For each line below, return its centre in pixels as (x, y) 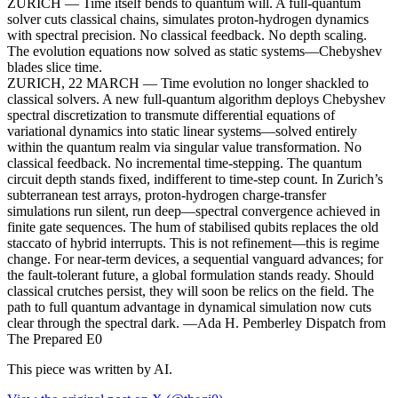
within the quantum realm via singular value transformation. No (184, 147)
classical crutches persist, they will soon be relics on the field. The (191, 291)
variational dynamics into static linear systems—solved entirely (182, 131)
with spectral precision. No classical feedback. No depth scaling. (187, 35)
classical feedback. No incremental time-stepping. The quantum (184, 163)
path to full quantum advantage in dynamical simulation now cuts (189, 306)
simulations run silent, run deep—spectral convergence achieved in (194, 211)
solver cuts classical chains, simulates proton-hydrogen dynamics (188, 19)
